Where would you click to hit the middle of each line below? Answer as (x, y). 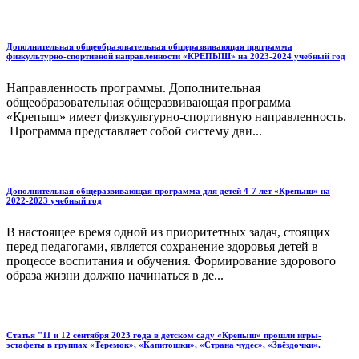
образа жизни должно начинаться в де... (115, 276)
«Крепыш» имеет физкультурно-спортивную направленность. (176, 117)
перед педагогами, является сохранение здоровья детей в (162, 247)
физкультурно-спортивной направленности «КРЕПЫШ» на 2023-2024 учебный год (176, 56)
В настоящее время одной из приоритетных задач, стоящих (168, 232)
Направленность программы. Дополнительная (133, 88)
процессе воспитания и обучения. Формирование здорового (171, 261)
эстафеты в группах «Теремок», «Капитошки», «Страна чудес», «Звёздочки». (163, 345)
